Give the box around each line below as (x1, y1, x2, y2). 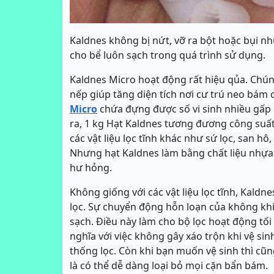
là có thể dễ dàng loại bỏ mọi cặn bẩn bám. (70, 259, 268, 272)
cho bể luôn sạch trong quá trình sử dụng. (70, 48, 265, 62)
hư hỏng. (70, 161, 112, 174)
